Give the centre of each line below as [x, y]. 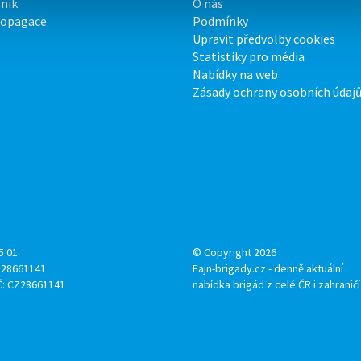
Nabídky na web [235, 74]
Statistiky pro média [249, 56]
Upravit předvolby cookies [264, 38]
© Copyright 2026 [234, 252]
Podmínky [220, 21]
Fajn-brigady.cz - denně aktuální [268, 268]
